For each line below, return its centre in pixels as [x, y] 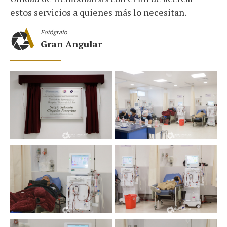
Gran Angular [71, 44]
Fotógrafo [54, 32]
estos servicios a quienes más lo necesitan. [98, 12]
